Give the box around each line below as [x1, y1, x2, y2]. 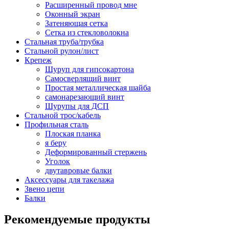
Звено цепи [25, 184, 64, 193]
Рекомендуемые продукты [4, 213, 150, 226]
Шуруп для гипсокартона [45, 64, 134, 74]
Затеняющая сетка [45, 18, 108, 28]
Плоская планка [45, 129, 101, 138]
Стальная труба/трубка [25, 37, 104, 46]
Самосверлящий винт [45, 74, 121, 83]
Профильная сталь [25, 120, 88, 129]
